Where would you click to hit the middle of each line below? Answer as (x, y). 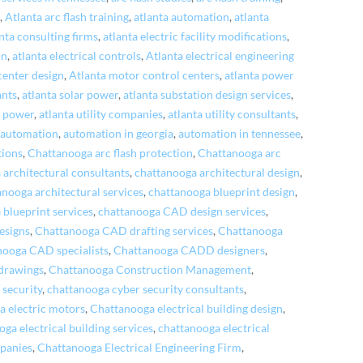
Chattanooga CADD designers (190, 250)
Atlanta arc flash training (67, 17)
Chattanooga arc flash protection (111, 153)
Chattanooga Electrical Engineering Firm (140, 347)
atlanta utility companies (101, 114)
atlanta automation (182, 17)
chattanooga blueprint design (222, 192)
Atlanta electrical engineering (220, 56)
